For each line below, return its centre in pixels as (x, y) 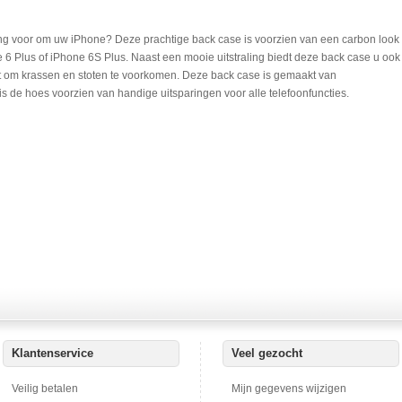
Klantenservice (52, 353)
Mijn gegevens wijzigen (289, 389)
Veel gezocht (267, 353)
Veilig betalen (45, 389)
